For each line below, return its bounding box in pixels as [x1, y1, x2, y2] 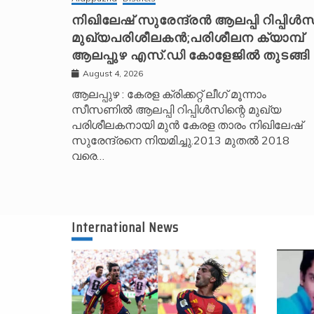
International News [71, 215, 179, 238]
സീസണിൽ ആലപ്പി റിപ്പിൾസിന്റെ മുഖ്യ [71, 102, 281, 116]
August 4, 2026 [83, 67, 143, 78]
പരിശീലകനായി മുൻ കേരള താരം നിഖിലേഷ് [71, 117, 303, 132]
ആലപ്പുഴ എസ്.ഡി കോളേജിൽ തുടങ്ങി [71, 45, 310, 65]
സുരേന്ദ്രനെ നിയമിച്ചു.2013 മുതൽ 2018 [71, 132, 289, 147]
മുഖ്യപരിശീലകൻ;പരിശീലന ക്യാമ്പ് [71, 27, 304, 48]
